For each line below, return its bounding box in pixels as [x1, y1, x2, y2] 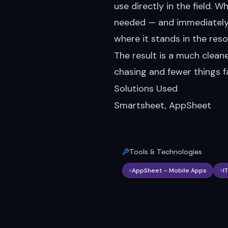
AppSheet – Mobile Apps [132, 166, 207, 175]
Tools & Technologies [129, 147, 202, 156]
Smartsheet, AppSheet [114, 99, 211, 111]
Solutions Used [114, 82, 178, 95]
